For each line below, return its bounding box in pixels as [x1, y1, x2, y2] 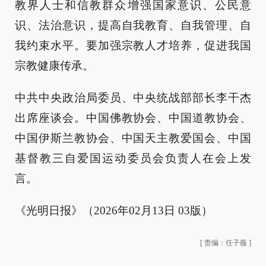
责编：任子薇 [204, 239, 247, 247]
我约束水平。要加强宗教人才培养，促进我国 [15, 39, 251, 52]
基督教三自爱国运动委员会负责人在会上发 [15, 152, 251, 164]
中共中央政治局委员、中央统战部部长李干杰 [15, 91, 251, 104]
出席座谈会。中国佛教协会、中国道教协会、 [15, 112, 251, 124]
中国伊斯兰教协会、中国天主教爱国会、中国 [15, 132, 251, 144]
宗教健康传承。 [15, 59, 94, 72]
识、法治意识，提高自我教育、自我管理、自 [15, 19, 251, 31]
